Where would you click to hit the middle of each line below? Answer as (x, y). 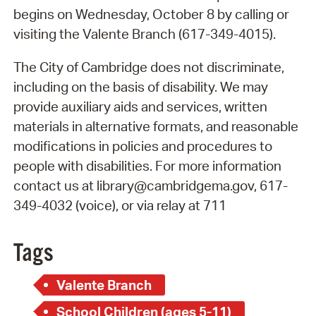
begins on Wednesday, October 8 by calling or (151, 14)
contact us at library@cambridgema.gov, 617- (150, 185)
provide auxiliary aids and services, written (140, 106)
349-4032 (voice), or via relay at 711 (120, 205)
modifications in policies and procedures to (142, 146)
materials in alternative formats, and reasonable (156, 126)
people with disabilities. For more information (147, 165)
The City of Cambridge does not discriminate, (148, 67)
